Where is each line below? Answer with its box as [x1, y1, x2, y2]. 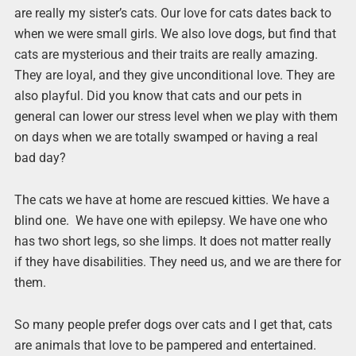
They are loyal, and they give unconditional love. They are [14, 68, 335, 83]
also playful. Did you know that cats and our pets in [14, 88, 302, 103]
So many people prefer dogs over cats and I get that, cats [14, 317, 332, 333]
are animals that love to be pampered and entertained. [14, 338, 316, 354]
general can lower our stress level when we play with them [14, 109, 338, 124]
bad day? [14, 150, 66, 165]
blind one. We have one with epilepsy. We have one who [14, 213, 327, 229]
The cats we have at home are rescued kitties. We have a [14, 192, 330, 208]
